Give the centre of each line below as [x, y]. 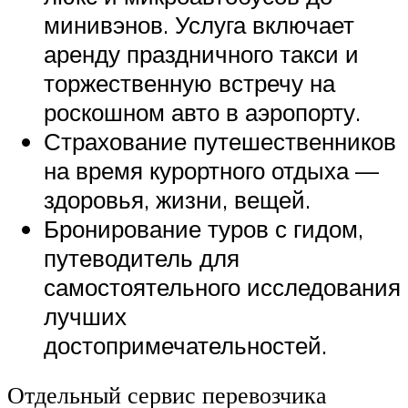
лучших [85, 316]
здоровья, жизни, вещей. [177, 199]
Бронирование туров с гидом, [204, 228]
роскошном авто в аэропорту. [202, 112]
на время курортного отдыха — [211, 170]
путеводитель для [142, 257]
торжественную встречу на [189, 82]
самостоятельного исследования [222, 286]
